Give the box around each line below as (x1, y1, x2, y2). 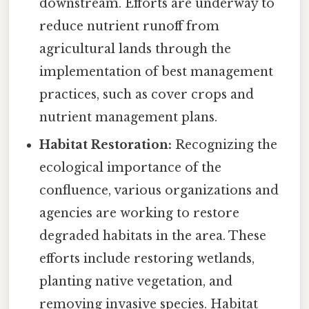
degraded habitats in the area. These (39, 228, 267, 243)
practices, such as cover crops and (39, 86, 255, 102)
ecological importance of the (39, 159, 222, 175)
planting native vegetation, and (39, 273, 233, 289)
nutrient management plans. (39, 109, 218, 125)
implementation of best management (39, 63, 274, 79)
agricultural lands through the (39, 41, 232, 57)
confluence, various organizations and (39, 182, 279, 198)
